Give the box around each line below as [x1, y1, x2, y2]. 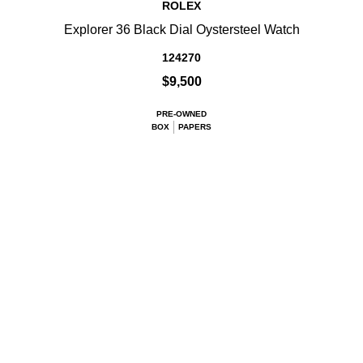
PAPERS [178, 122, 211, 131]
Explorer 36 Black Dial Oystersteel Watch [63, 23, 300, 36]
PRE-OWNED [156, 109, 207, 118]
